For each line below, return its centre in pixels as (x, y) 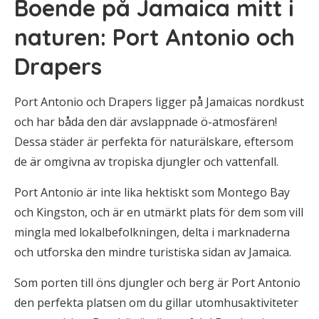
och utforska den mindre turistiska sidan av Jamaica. (153, 252)
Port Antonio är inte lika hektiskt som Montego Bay (152, 192)
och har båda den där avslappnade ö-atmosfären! (146, 122)
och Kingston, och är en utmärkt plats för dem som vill (159, 212)
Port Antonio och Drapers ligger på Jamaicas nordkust (159, 102)
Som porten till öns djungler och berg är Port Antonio (157, 283)
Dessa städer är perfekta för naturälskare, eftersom (154, 142)
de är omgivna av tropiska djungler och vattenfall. (146, 162)
